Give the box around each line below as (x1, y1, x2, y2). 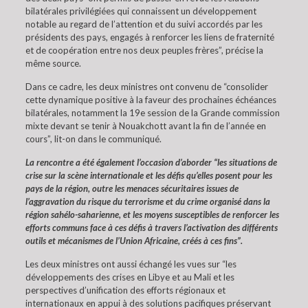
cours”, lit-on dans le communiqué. (25, 133, 162, 144)
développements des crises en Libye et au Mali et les (25, 272, 234, 283)
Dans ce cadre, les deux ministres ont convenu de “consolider (25, 81, 268, 92)
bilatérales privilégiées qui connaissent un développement (25, 5, 256, 16)
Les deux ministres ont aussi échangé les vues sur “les (25, 258, 236, 269)
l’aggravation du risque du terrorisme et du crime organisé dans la (25, 196, 270, 207)
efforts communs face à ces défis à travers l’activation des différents (25, 222, 278, 233)
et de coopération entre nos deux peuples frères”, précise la (25, 45, 263, 56)
